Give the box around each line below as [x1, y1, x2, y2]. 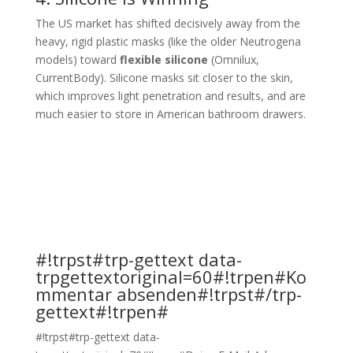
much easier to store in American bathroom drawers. [35, 106, 306, 121]
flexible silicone [119, 52, 208, 67]
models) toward [35, 52, 120, 67]
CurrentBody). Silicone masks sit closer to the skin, [35, 70, 293, 85]
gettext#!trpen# [35, 299, 169, 323]
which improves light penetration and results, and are [35, 88, 306, 103]
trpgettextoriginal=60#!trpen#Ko [35, 265, 307, 288]
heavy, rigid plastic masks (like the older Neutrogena [35, 34, 301, 49]
